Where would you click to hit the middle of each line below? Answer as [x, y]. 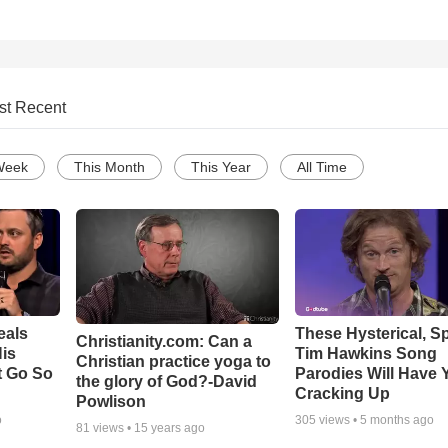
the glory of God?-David [166, 381]
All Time [322, 167]
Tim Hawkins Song [366, 354]
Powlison [110, 401]
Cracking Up [343, 394]
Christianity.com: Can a [163, 341]
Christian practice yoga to [173, 361]
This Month [109, 167]
